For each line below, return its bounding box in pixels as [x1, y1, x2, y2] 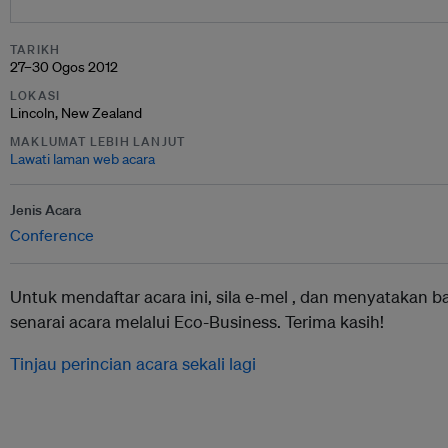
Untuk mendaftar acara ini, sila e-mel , [10, 286, 300, 307]
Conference [10, 225, 94, 245]
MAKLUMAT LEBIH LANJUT [10, 133, 186, 150]
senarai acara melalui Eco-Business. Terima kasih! [10, 311, 384, 332]
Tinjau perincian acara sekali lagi [10, 353, 256, 374]
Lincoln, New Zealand [10, 104, 142, 122]
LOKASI [10, 87, 61, 104]
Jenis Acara [10, 201, 81, 219]
